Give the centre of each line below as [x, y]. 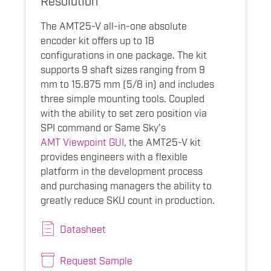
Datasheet [83, 228]
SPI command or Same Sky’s [103, 127]
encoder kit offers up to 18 [97, 40]
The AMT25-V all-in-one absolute [114, 25]
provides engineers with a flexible [114, 156]
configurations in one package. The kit [124, 54]
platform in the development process [122, 170]
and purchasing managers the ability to [126, 185]
